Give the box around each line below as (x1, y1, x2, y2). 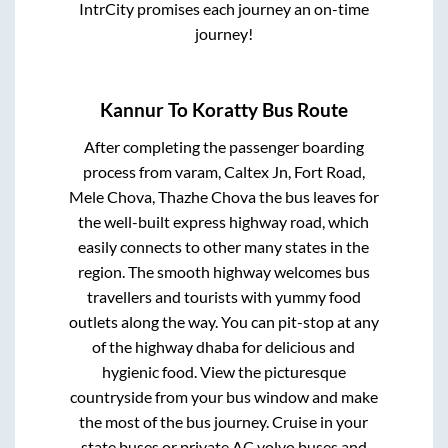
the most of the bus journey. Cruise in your (79, 411, 369, 431)
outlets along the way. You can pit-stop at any (68, 311, 379, 331)
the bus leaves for (255, 186, 379, 206)
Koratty (192, 98, 258, 121)
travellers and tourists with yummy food (86, 286, 361, 306)
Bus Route (258, 98, 348, 121)
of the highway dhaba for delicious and (92, 336, 356, 356)
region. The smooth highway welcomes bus (77, 261, 370, 281)
